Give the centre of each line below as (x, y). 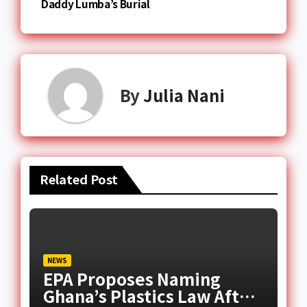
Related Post (78, 179)
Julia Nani (184, 95)
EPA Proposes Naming (132, 279)
